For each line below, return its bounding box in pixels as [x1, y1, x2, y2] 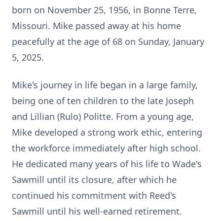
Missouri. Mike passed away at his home [12, 20, 181, 32]
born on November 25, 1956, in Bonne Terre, [12, 4, 197, 16]
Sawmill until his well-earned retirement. [12, 205, 182, 217]
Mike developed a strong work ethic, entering [12, 126, 202, 138]
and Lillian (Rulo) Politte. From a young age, [12, 110, 194, 122]
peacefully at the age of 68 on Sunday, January [12, 36, 204, 47]
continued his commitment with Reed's [12, 189, 176, 201]
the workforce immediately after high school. [12, 142, 201, 154]
